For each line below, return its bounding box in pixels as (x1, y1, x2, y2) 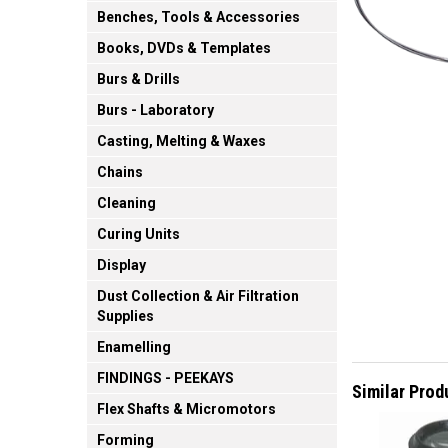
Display (97, 257, 146, 274)
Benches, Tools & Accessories (97, 9, 300, 26)
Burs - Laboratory (97, 102, 214, 119)
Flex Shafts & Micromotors (97, 401, 276, 418)
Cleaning (97, 195, 156, 212)
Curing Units (97, 226, 180, 243)
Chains (97, 164, 143, 181)
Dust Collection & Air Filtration (97, 288, 299, 305)
